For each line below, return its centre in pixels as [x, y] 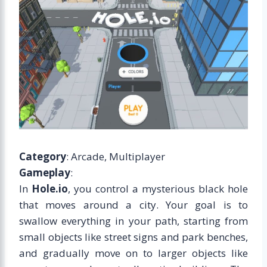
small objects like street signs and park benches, [133, 237]
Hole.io [50, 188]
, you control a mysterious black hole [158, 188]
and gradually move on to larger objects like [133, 253]
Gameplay [45, 172]
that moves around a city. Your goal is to [133, 204]
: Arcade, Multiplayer [116, 156]
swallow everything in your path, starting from [133, 221]
